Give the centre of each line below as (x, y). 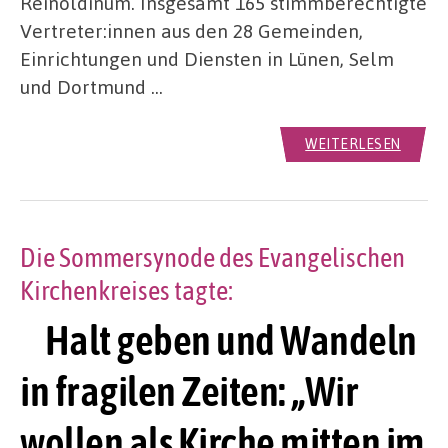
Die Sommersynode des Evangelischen (212, 258)
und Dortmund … (91, 87)
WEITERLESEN (353, 144)
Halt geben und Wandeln (218, 340)
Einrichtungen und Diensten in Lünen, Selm (207, 59)
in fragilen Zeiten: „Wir (189, 391)
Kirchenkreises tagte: (126, 291)
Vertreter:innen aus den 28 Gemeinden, (191, 31)
